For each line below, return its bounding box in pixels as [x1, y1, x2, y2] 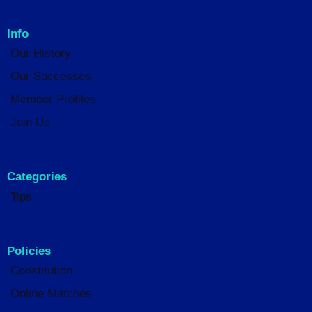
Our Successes [10, 69, 92, 83]
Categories [7, 170, 67, 184]
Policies [7, 244, 51, 258]
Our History [10, 46, 72, 60]
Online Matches [10, 286, 93, 300]
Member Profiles [10, 93, 97, 107]
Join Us [10, 116, 51, 130]
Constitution [10, 263, 73, 277]
